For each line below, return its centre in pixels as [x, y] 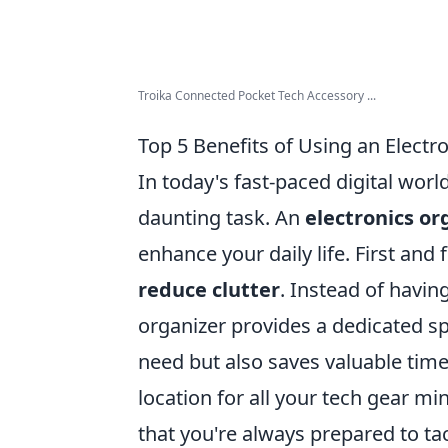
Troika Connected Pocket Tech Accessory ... [257, 95]
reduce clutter [209, 289]
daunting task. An [221, 217]
